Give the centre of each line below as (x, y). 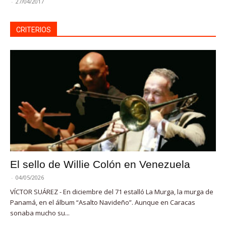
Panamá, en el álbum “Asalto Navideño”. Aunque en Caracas (103, 203)
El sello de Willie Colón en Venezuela (100, 164)
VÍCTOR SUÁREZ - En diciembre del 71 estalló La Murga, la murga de (112, 192)
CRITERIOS (34, 30)
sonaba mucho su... (40, 213)
